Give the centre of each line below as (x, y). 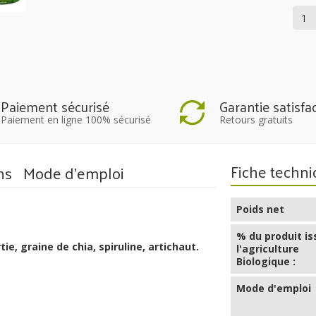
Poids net (261, 209)
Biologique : (266, 261)
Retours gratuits (256, 119)
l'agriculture (268, 248)
